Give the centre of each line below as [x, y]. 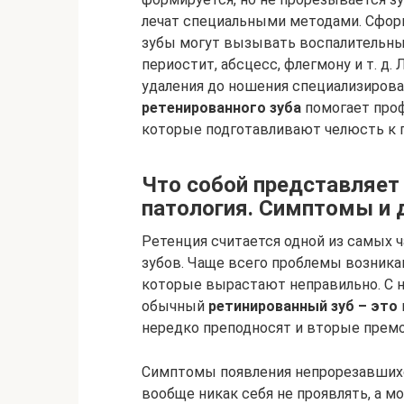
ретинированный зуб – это [303, 306]
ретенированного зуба [221, 108]
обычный [175, 306]
